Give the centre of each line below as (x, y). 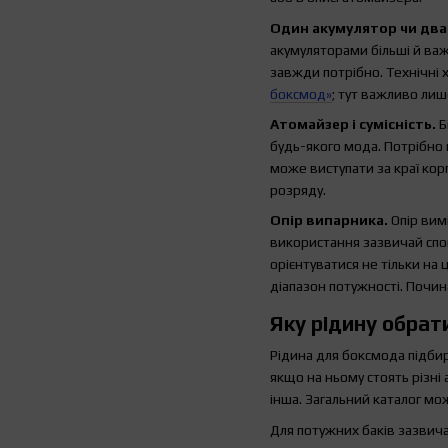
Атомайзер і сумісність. (353, 123)
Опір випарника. (329, 220)
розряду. (298, 189)
